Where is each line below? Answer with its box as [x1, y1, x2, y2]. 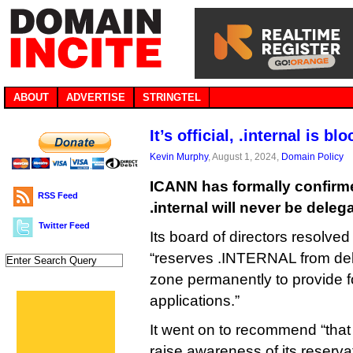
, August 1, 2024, [208, 151, 281, 162]
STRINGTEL [143, 91, 201, 103]
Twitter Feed [39, 221, 90, 230]
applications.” [150, 292, 240, 309]
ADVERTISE [66, 91, 125, 103]
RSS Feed [38, 191, 78, 200]
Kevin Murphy [150, 151, 208, 162]
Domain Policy [281, 151, 344, 162]
